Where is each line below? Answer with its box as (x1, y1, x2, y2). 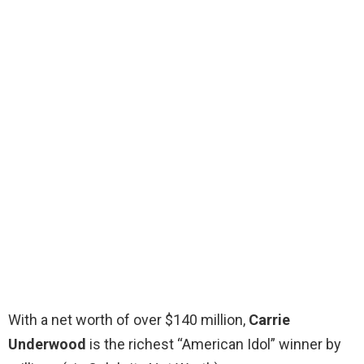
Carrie (249, 311, 290, 329)
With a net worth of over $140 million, (8, 311, 249, 329)
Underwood (8, 336, 86, 353)
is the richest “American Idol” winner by (86, 336, 341, 353)
